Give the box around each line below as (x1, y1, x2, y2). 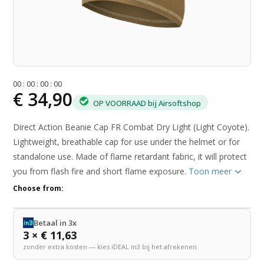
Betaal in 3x (34, 217, 77, 229)
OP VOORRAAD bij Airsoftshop (91, 97, 202, 108)
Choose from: (13, 183, 64, 194)
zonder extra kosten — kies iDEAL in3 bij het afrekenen (23, 242, 197, 252)
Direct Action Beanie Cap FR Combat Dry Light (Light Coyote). (13, 121, 250, 133)
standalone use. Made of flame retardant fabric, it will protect (13, 151, 247, 163)
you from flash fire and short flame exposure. (13, 166, 189, 177)
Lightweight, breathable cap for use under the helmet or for (13, 136, 240, 148)
